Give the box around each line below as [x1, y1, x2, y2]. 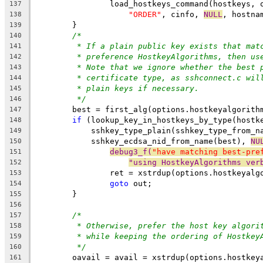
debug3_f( [110, 147, 152, 156]
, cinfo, [161, 9, 204, 19]
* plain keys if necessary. [77, 83, 199, 93]
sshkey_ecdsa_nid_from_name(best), [72, 136, 251, 146]
